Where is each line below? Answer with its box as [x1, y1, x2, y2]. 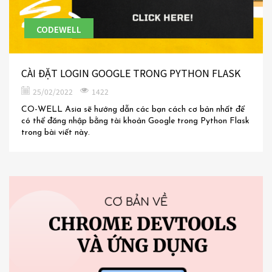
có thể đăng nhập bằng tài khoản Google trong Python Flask [21, 117, 250, 126]
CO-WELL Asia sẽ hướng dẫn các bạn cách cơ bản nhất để [21, 105, 245, 115]
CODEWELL [36, 23, 81, 36]
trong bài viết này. [21, 128, 90, 138]
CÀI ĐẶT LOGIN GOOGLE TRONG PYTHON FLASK [21, 66, 240, 81]
